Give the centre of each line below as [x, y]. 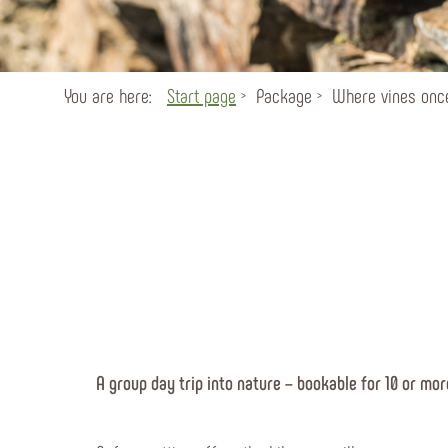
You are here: [110, 95]
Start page [201, 95]
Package [284, 95]
